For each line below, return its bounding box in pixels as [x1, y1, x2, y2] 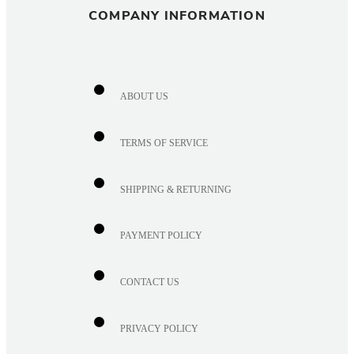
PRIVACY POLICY [120, 322, 199, 334]
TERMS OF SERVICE [120, 137, 209, 149]
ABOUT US [120, 91, 169, 103]
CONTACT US [120, 277, 180, 288]
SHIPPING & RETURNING [120, 183, 232, 195]
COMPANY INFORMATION [88, 7, 265, 25]
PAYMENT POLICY [120, 230, 203, 242]
